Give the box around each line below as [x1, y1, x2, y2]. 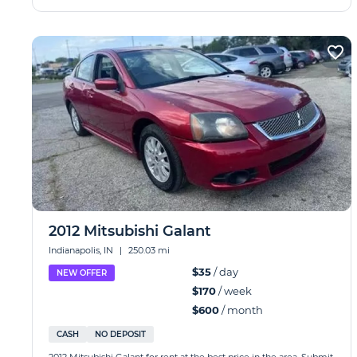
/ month [218, 304, 263, 316]
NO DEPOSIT [95, 329, 146, 339]
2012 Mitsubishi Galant [49, 222, 211, 240]
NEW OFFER [57, 268, 107, 278]
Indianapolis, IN [49, 245, 116, 256]
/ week [215, 284, 252, 297]
